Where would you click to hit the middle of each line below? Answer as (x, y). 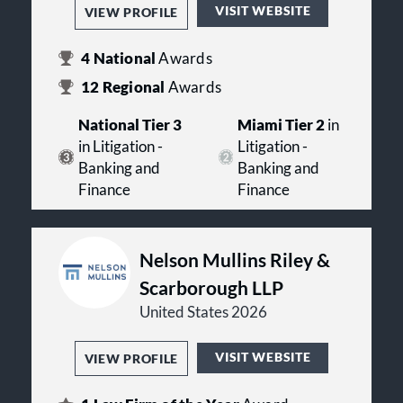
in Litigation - (120, 146)
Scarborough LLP (211, 287)
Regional (134, 87)
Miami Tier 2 (282, 125)
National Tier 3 (130, 125)
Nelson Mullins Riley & (235, 259)
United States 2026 (203, 312)
